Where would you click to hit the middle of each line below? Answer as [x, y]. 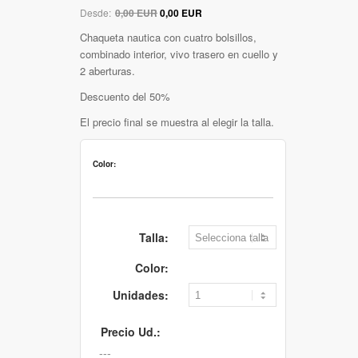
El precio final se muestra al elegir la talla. [177, 121]
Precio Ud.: [131, 331]
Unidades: [141, 294]
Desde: [97, 12]
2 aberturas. [107, 70]
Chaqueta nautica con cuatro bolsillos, [168, 37]
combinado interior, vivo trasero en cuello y [179, 54]
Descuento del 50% [125, 96]
